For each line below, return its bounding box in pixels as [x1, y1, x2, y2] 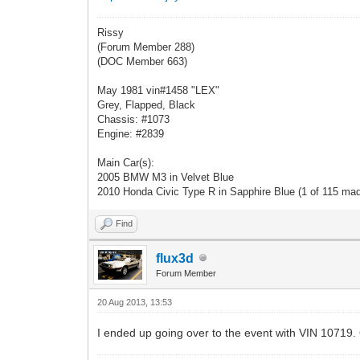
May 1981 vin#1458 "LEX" [97, 84, 220, 96]
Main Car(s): [97, 156, 155, 169]
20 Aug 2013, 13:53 [97, 297, 173, 307]
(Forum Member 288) [97, 40, 195, 53]
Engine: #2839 [97, 127, 165, 140]
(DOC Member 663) [97, 55, 188, 67]
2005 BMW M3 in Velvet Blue [97, 170, 235, 183]
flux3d [156, 251, 194, 265]
